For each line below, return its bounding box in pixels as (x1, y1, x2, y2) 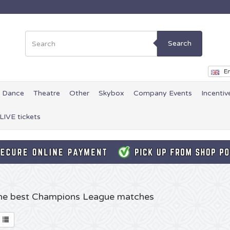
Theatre (33, 89, 60, 98)
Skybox (99, 89, 124, 98)
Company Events (133, 89, 192, 98)
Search (168, 39, 191, 48)
